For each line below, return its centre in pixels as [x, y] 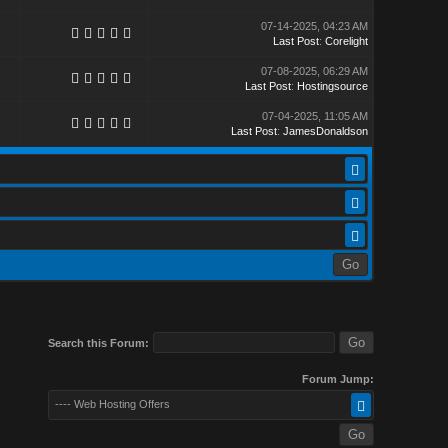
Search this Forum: [98, 343]
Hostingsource [332, 86]
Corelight [346, 41]
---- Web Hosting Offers [112, 404]
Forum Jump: [337, 379]
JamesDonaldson [325, 131]
